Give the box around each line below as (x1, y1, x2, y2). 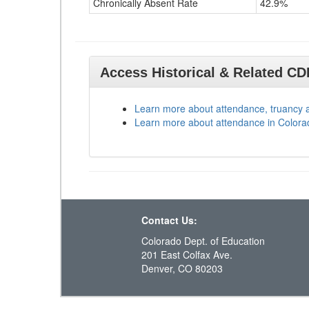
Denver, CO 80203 (141, 261, 223, 275)
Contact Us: (141, 213, 198, 227)
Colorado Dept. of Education (141, 234, 266, 248)
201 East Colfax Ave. (141, 248, 233, 261)
